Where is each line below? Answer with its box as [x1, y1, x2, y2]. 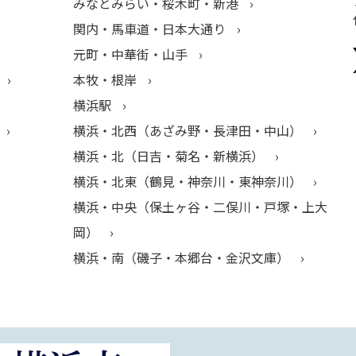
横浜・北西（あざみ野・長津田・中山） [73, 120, 305, 140]
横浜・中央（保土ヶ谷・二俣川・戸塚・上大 [73, 196, 327, 216]
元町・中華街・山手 [73, 44, 191, 64]
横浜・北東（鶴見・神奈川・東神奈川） [73, 171, 305, 191]
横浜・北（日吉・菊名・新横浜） [73, 145, 267, 165]
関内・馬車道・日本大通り [73, 18, 229, 38]
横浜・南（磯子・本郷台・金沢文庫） [73, 247, 292, 267]
